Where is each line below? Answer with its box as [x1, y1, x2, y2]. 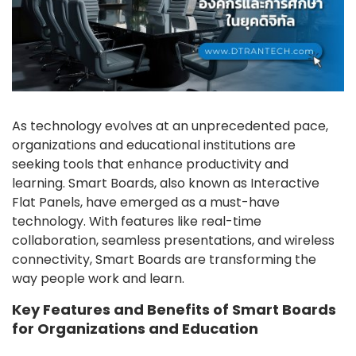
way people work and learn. [12, 269, 184, 288]
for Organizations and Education [12, 319, 258, 339]
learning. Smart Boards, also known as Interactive [12, 174, 319, 193]
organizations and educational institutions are [12, 136, 296, 155]
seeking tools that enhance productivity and [12, 155, 288, 174]
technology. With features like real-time [12, 212, 261, 231]
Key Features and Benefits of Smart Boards [12, 300, 336, 320]
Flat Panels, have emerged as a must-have [12, 193, 280, 212]
